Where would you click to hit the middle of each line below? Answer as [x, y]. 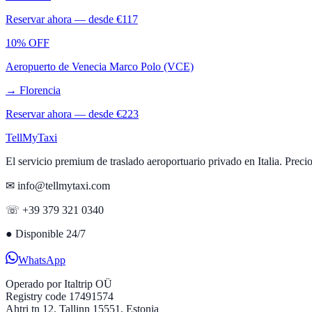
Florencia [40, 90]
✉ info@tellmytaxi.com [58, 185]
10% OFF [28, 42]
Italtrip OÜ [87, 283]
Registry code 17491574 [60, 296]
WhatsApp [42, 260]
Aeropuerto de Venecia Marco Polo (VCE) [100, 66]
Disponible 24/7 [50, 233]
